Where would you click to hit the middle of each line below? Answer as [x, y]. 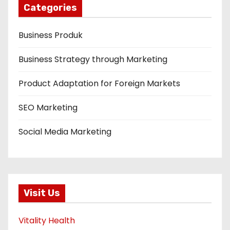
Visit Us [42, 193]
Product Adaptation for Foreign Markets [99, 83]
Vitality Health [47, 221]
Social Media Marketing [65, 132]
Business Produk [51, 35]
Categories [50, 8]
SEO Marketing [48, 108]
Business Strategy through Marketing [93, 59]
